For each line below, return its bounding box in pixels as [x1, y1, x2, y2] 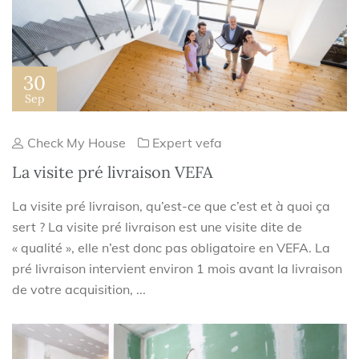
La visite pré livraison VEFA [12, 162, 213, 183]
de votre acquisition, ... [12, 281, 146, 298]
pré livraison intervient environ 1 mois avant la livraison [12, 260, 342, 277]
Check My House [24, 135, 126, 151]
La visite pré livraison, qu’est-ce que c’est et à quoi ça [12, 198, 330, 215]
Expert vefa [152, 135, 222, 151]
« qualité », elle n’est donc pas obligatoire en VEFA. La [12, 240, 330, 256]
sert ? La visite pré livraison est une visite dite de [12, 219, 302, 236]
